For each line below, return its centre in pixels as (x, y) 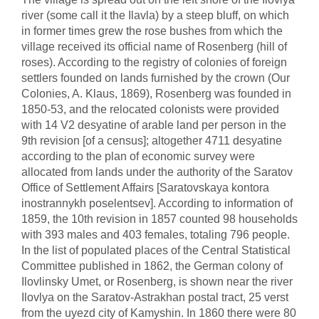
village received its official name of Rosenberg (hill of (154, 47)
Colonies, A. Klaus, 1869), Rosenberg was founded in (156, 94)
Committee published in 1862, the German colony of (152, 266)
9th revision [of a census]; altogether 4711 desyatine (152, 141)
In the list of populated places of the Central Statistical (156, 250)
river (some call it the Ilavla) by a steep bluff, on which (155, 15)
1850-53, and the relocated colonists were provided (150, 109)
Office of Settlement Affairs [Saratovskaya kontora (145, 188)
